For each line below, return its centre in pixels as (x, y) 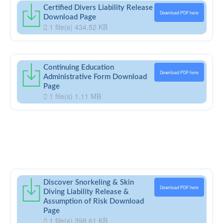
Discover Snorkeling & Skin (88, 183)
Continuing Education (78, 68)
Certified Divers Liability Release (98, 8)
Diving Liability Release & (86, 192)
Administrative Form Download (95, 77)
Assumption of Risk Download (93, 202)
